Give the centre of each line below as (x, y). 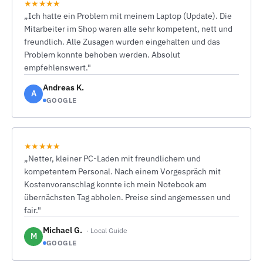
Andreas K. (63, 87)
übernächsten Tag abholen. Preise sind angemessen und (127, 197)
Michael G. (63, 230)
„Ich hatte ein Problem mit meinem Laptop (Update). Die (128, 16)
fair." (33, 210)
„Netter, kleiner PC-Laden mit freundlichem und (112, 159)
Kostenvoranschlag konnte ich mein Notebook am (115, 184)
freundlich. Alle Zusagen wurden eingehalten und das (122, 42)
